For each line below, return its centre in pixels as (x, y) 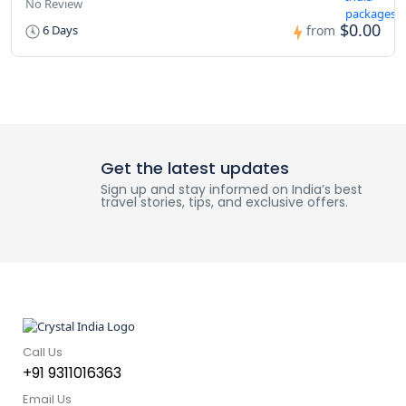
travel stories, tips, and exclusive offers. (224, 203)
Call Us (43, 353)
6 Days (59, 30)
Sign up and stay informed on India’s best (231, 190)
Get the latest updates (194, 169)
